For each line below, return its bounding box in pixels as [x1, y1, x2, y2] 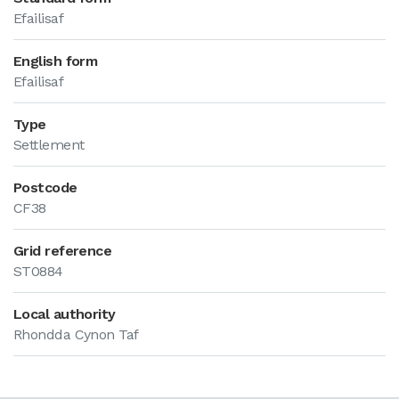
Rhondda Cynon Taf [13, 326, 139, 343]
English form [13, 53, 98, 69]
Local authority [13, 305, 116, 322]
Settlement [13, 136, 85, 153]
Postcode [13, 179, 77, 196]
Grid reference [13, 242, 112, 259]
